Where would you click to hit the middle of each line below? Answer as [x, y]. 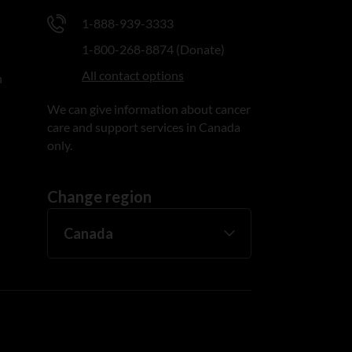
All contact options [133, 75]
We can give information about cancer [149, 109]
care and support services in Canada [144, 127]
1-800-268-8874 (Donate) [154, 49]
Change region [100, 196]
